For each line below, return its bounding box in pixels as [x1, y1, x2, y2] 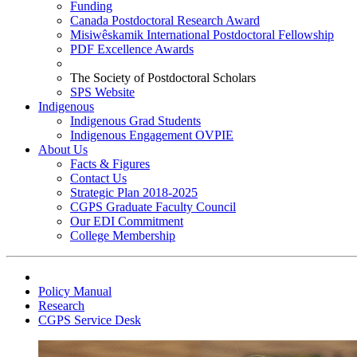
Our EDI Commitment [70, 214, 183, 228]
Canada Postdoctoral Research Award [70, 14, 260, 27]
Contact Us [70, 171, 127, 185]
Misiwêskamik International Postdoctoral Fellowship [70, 28, 334, 41]
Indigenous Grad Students [70, 114, 201, 127]
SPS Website [70, 85, 135, 99]
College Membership [70, 229, 175, 242]
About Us [38, 143, 88, 156]
